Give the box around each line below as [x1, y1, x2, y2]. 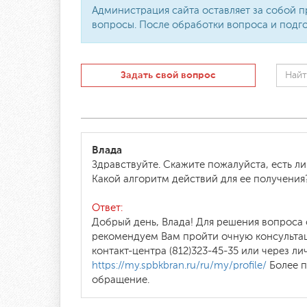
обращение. [92, 275, 149, 285]
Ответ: [92, 203, 123, 213]
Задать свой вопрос [120, 69, 216, 81]
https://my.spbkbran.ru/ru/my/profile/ [92, 260, 267, 271]
